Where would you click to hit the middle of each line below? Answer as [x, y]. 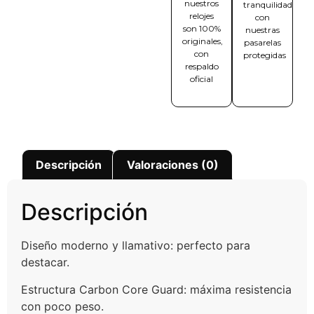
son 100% [202, 28]
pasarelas [262, 42]
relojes [202, 15]
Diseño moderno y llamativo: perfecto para [136, 246]
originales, [203, 41]
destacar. [45, 262]
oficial [202, 78]
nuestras [262, 29]
